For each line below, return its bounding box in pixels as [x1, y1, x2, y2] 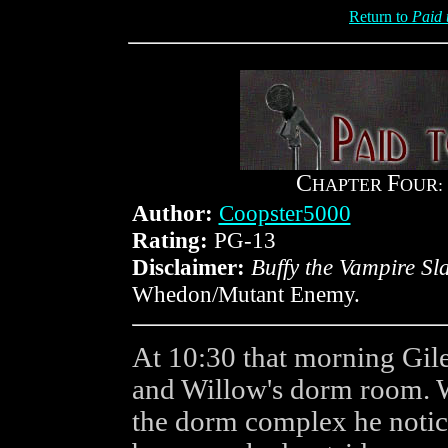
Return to [349, 8, 412, 25]
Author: [131, 200, 213, 226]
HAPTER [312, 175, 387, 195]
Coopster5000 [218, 200, 351, 226]
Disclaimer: [131, 254, 245, 280]
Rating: [131, 227, 208, 253]
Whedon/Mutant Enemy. [131, 281, 360, 307]
